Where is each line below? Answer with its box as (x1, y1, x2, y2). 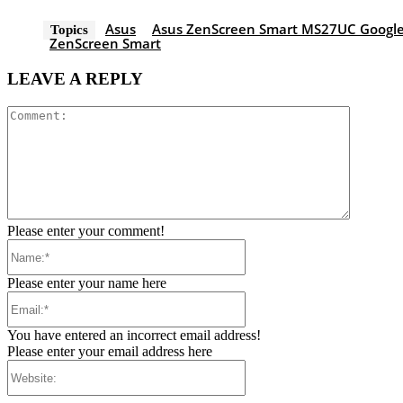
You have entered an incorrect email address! (7, 327, 261, 344)
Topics (50, 22, 88, 37)
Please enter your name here (7, 275, 166, 291)
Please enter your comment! (7, 223, 165, 239)
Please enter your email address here (7, 344, 212, 360)
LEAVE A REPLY (7, 69, 143, 89)
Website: (245, 359, 293, 375)
